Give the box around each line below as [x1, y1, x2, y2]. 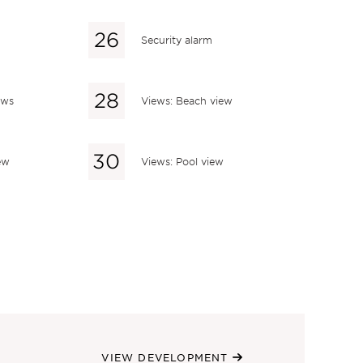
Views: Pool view [140, 155, 224, 168]
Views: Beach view [140, 94, 233, 107]
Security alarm [140, 33, 212, 46]
